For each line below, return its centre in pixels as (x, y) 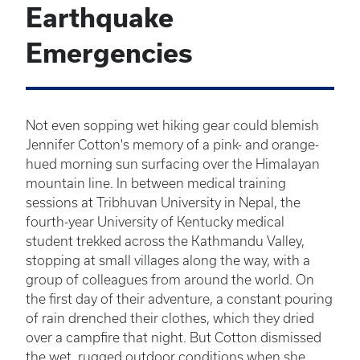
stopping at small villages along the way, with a (168, 260)
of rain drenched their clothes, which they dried (170, 318)
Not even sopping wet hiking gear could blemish (172, 125)
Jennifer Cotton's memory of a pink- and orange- (172, 145)
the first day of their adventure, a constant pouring (179, 299)
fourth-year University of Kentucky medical (155, 222)
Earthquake (100, 18)
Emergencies (109, 53)
